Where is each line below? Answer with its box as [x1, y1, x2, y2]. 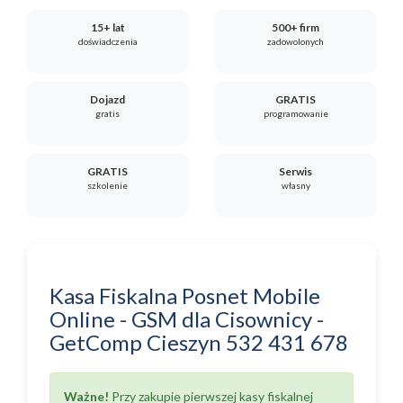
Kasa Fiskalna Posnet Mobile [49, 282, 320, 309]
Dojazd [90, 93, 125, 106]
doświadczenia [77, 36, 138, 47]
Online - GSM [49, 306, 177, 332]
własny [281, 180, 310, 191]
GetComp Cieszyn [49, 329, 221, 355]
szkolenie [87, 180, 128, 191]
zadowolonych [267, 36, 324, 47]
